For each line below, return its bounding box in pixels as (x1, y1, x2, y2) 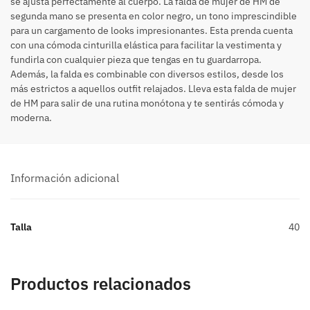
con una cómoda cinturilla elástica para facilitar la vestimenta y (10, 39, 282, 51)
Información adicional (10, 170, 119, 185)
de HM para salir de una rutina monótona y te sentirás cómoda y (10, 97, 284, 109)
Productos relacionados (10, 272, 191, 295)
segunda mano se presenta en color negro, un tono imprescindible (10, 10, 297, 22)
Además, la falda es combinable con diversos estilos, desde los (10, 68, 284, 80)
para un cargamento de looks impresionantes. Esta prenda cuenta (10, 24, 293, 37)
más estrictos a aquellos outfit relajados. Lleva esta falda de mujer (10, 82, 296, 95)
